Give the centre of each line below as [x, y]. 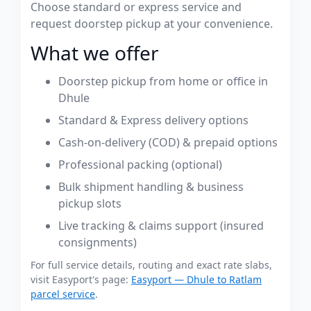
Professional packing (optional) [140, 165]
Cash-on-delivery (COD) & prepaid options [168, 142]
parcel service [63, 294]
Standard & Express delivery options [153, 120]
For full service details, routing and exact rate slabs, [151, 265]
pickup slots [90, 203]
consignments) [98, 242]
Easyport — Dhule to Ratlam [196, 279]
